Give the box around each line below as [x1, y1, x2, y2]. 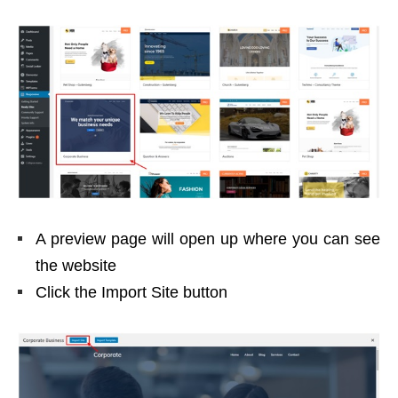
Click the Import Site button [36, 283, 227, 302]
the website [36, 257, 116, 275]
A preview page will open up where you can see [36, 230, 380, 249]
